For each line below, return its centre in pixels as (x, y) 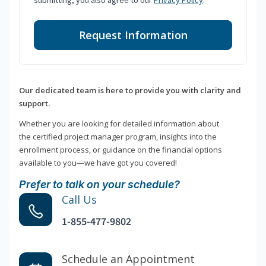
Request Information (133, 35)
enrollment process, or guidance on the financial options (121, 150)
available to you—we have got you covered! (98, 163)
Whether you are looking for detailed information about (119, 124)
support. (34, 104)
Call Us (79, 200)
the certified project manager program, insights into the (118, 137)
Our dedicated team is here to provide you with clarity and (130, 91)
